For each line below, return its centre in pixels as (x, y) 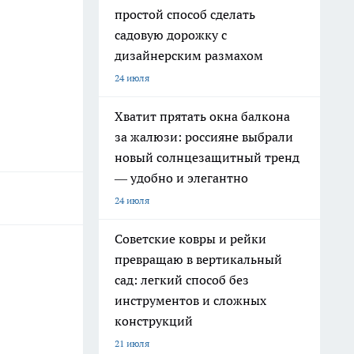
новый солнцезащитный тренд (207, 157)
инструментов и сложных (190, 300)
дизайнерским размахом (189, 55)
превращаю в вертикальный (198, 259)
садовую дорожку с (171, 35)
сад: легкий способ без (182, 280)
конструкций (154, 321)
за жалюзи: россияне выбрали (204, 137)
